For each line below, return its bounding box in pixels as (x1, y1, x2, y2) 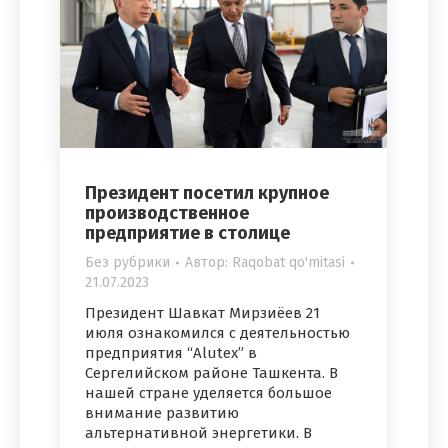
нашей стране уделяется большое (85, 384, 332, 403)
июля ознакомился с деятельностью (85, 324, 350, 343)
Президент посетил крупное (85, 182, 329, 205)
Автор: (185, 254, 232, 272)
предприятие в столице (85, 222, 290, 245)
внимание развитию (85, 404, 239, 423)
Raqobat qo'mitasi (232, 254, 345, 272)
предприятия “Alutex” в (85, 344, 257, 363)
